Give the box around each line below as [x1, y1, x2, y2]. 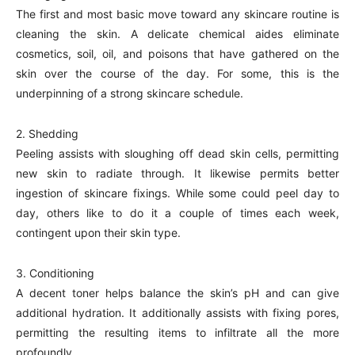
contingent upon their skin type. [16, 226, 181, 239]
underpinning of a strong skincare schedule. [16, 86, 243, 100]
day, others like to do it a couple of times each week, [16, 206, 339, 219]
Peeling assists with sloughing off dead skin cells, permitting [16, 147, 339, 160]
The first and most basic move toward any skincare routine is [16, 7, 339, 21]
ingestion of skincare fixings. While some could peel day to [16, 186, 339, 200]
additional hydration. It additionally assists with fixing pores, [16, 306, 339, 319]
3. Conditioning [16, 266, 94, 280]
